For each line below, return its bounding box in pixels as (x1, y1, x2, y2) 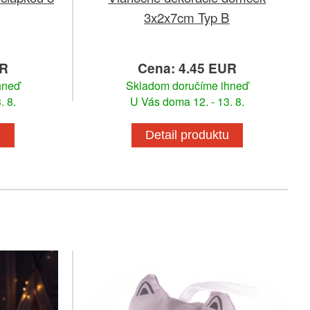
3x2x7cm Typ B (144, 7, 230, 26)
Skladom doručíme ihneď (125, 77, 248, 93)
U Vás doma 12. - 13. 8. (129, 93, 244, 109)
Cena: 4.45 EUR (137, 57, 237, 77)
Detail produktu (145, 127, 229, 142)
